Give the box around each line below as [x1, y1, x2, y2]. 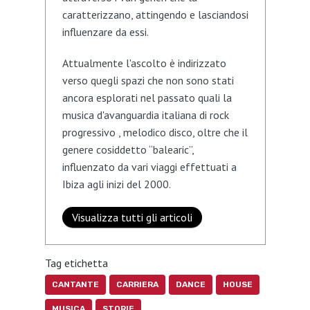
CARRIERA [116, 280, 158, 290]
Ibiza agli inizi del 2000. [62, 177, 171, 192]
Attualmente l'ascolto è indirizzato [62, 56, 226, 71]
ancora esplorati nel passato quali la [62, 91, 232, 105]
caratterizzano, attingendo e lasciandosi [62, 8, 248, 22]
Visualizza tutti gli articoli [71, 210, 192, 225]
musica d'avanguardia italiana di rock [62, 108, 229, 122]
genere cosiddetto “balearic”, [62, 143, 194, 157]
